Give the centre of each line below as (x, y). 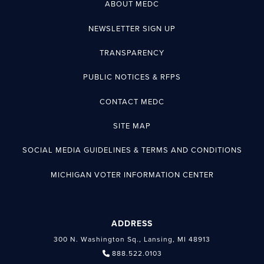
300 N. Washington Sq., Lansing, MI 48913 (132, 240)
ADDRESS (132, 224)
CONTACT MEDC (132, 102)
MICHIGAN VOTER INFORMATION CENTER (132, 175)
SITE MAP (132, 126)
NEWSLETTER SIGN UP (132, 29)
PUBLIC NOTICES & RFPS (132, 77)
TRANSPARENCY (132, 53)
